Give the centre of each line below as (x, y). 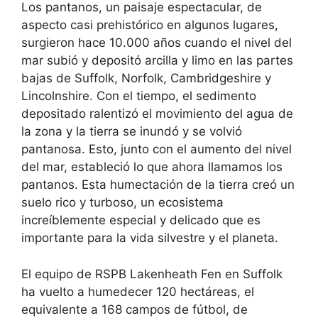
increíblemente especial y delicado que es (141, 220)
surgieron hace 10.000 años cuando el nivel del (157, 43)
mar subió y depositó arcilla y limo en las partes (157, 61)
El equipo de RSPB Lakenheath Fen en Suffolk (152, 274)
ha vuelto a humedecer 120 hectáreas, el (138, 291)
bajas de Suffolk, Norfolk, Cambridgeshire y (146, 78)
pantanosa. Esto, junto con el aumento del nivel (157, 149)
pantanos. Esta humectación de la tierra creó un (158, 185)
